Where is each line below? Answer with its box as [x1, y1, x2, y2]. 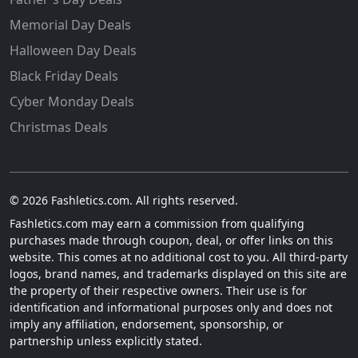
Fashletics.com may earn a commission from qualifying [10, 216, 304, 232]
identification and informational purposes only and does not [10, 300, 332, 316]
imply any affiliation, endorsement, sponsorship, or [10, 316, 284, 332]
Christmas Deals [10, 118, 108, 137]
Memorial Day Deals [10, 16, 131, 34]
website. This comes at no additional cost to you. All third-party [10, 249, 348, 265]
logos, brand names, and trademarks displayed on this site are [10, 266, 347, 282]
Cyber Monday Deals [10, 93, 134, 111]
